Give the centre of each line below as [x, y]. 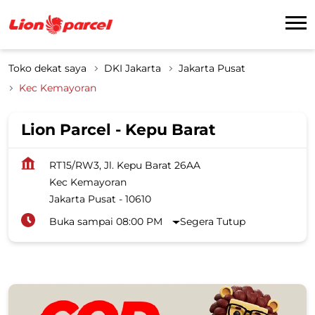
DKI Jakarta [133, 68]
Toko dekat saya [47, 68]
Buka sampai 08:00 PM [106, 221]
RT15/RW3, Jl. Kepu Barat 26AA [125, 165]
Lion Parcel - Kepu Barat [118, 129]
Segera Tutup [213, 221]
